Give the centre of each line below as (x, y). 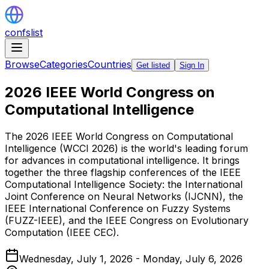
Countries (110, 64)
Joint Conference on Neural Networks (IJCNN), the (124, 196)
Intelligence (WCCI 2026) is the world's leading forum (126, 148)
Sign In (192, 65)
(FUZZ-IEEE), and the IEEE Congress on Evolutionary (127, 220)
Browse (22, 64)
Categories (64, 64)
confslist (24, 32)
